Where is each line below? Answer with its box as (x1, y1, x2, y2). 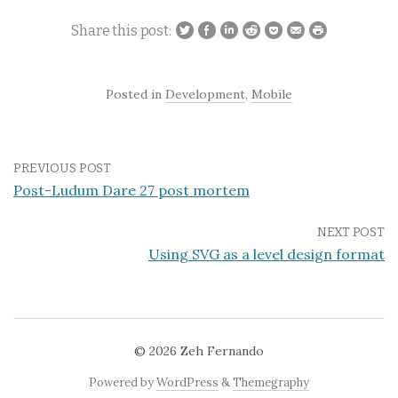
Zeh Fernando (180, 343, 264, 360)
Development (165, 86, 245, 103)
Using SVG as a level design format (148, 245, 385, 264)
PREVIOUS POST (13, 161, 112, 177)
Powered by (89, 375, 156, 391)
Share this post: (71, 22, 171, 40)
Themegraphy (233, 375, 309, 391)
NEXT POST (317, 225, 385, 241)
